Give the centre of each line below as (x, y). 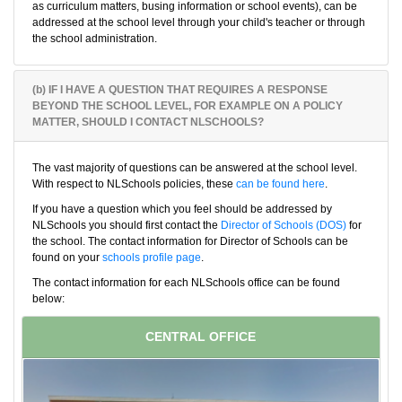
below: (48, 299)
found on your (67, 258)
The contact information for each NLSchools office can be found (186, 283)
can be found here (280, 184)
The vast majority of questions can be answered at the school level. (195, 168)
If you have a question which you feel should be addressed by (182, 209)
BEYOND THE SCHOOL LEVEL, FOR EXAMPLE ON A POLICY (188, 106)
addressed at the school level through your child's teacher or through (199, 22)
